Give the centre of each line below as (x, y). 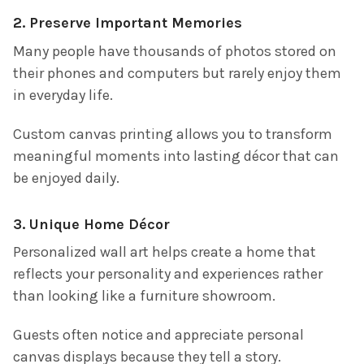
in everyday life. (63, 95)
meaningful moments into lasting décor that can (176, 156)
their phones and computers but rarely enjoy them (177, 73)
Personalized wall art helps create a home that (165, 252)
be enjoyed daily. (66, 178)
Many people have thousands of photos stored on (175, 51)
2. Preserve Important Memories (128, 22)
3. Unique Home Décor (91, 224)
